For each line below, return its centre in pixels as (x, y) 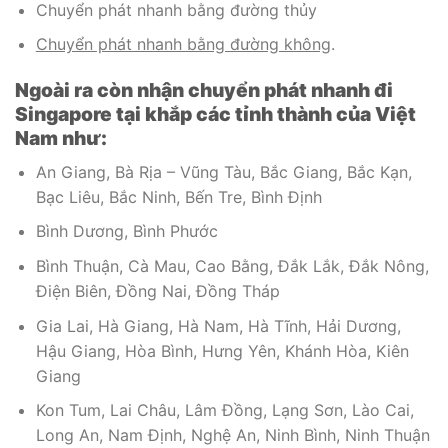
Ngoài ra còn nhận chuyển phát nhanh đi (204, 90)
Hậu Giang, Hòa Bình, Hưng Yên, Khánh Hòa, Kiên (222, 350)
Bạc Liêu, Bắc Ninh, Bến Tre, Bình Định (178, 196)
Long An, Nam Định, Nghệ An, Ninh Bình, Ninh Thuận (232, 435)
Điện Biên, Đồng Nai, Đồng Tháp (157, 291)
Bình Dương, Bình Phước (126, 231)
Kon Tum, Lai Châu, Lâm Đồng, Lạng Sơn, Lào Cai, (224, 410)
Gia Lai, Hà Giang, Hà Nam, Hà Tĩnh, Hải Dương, (218, 325)
